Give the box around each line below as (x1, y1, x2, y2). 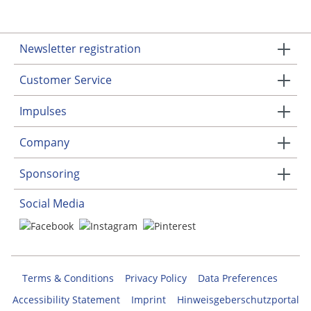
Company (19, 135, 69, 151)
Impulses (19, 103, 67, 119)
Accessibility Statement (12, 293, 120, 306)
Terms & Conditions (22, 271, 114, 285)
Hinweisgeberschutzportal (176, 293, 299, 306)
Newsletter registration (19, 41, 141, 57)
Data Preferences (198, 271, 278, 285)
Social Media (19, 196, 85, 212)
